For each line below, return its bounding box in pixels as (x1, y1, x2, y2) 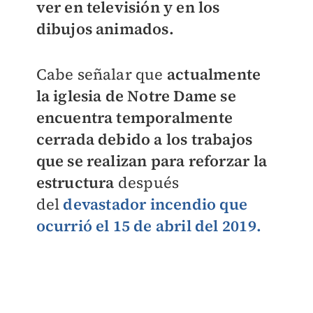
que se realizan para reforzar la (36, 150, 267, 172)
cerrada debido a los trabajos (36, 129, 253, 150)
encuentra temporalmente (36, 107, 233, 129)
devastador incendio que (63, 194, 247, 215)
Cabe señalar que (36, 64, 167, 85)
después (114, 172, 180, 194)
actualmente (166, 64, 261, 85)
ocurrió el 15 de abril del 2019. (36, 215, 261, 237)
